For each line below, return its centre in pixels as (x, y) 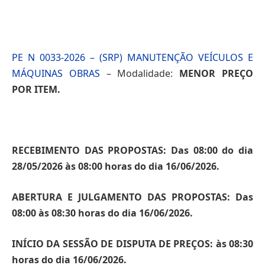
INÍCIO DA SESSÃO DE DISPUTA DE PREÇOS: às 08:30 (132, 243)
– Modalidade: (140, 74)
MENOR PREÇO (216, 74)
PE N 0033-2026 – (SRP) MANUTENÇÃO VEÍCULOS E (132, 58)
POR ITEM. (36, 90)
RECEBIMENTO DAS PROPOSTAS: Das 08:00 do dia (132, 151)
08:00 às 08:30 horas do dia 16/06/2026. (102, 213)
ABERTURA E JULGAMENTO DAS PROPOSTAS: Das (132, 197)
